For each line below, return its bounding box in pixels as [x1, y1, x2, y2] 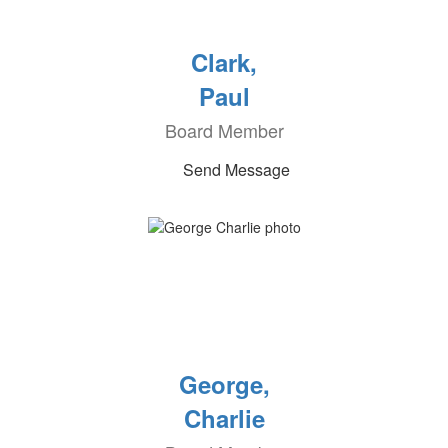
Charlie [183, 401, 265, 435]
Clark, [191, 45, 257, 79]
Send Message [182, 158, 290, 181]
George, [178, 367, 270, 401]
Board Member [164, 117, 284, 143]
